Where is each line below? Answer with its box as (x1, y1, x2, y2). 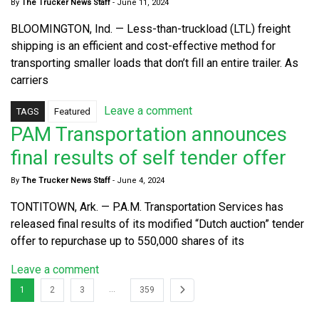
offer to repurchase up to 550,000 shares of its (11, 234, 244, 248)
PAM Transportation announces (11, 122, 287, 146)
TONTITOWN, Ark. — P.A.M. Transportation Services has (11, 199, 283, 214)
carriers (11, 73, 48, 87)
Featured (54, 105, 90, 117)
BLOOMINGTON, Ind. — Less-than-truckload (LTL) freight (11, 21, 291, 36)
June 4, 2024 (117, 175, 164, 185)
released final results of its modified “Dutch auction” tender (11, 216, 304, 231)
